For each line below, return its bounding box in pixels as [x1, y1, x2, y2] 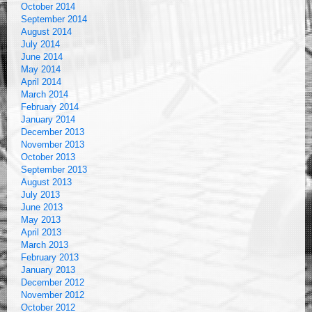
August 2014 [21, 26, 72, 37]
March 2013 [21, 240, 68, 250]
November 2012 [21, 290, 84, 300]
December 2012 [21, 277, 84, 288]
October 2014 [21, 1, 75, 12]
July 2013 [21, 189, 60, 200]
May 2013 [21, 214, 61, 225]
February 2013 [21, 252, 79, 263]
